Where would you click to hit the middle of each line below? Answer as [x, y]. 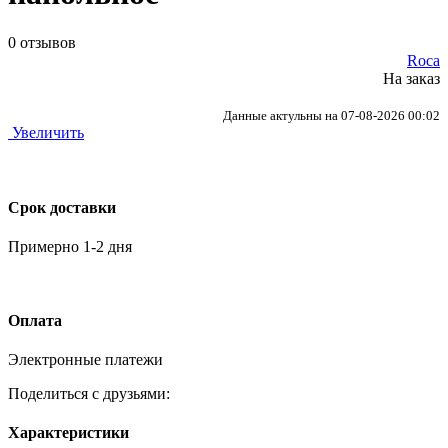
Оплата [35, 320]
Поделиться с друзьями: [89, 393]
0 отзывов [42, 42]
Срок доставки [62, 207]
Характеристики [68, 433]
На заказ [411, 78]
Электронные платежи [85, 359]
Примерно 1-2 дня [70, 247]
